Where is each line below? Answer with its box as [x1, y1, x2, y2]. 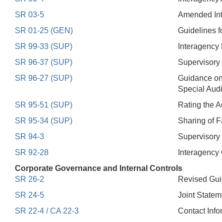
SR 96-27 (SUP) [15, 73, 72, 82]
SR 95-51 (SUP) [15, 100, 72, 109]
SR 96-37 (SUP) [15, 57, 72, 66]
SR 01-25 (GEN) [15, 26, 73, 35]
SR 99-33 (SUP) [15, 42, 72, 51]
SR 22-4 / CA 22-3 [15, 206, 79, 215]
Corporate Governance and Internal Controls [15, 164, 182, 172]
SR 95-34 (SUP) [15, 116, 72, 125]
